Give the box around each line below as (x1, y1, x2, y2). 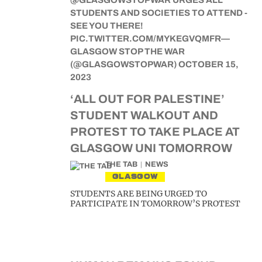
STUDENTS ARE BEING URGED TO (70, 188, 207, 199)
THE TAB (105, 160, 137, 168)
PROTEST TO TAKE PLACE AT (70, 125, 240, 138)
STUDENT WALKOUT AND (70, 109, 218, 122)
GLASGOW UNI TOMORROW (70, 142, 232, 154)
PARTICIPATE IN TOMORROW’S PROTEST (70, 198, 240, 209)
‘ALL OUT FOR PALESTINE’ (70, 92, 225, 105)
